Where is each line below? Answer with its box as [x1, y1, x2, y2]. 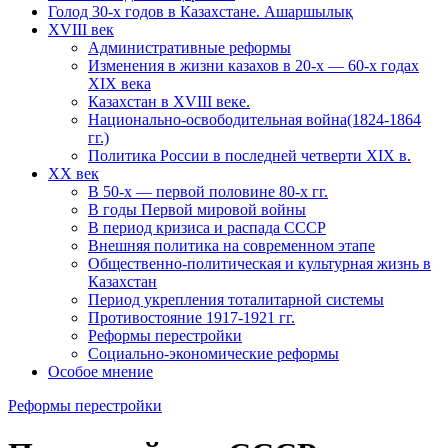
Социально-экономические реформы [88, 345, 339, 362]
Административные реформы [88, 39, 291, 56]
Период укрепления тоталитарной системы [88, 291, 384, 308]
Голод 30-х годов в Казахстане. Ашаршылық [48, 3, 353, 20]
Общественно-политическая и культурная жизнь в [88, 255, 431, 272]
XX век [48, 165, 99, 182]
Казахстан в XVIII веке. [88, 93, 250, 110]
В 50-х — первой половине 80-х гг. [88, 183, 328, 200]
